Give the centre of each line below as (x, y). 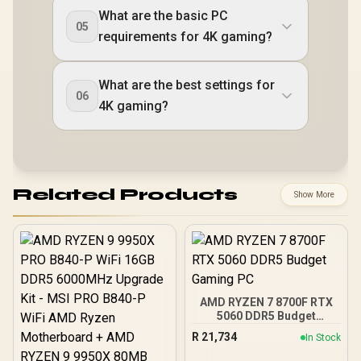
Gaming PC (266, 330)
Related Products (125, 194)
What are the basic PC (163, 16)
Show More (314, 195)
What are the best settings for (187, 85)
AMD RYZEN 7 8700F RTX (266, 302)
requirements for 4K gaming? (185, 37)
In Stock (323, 337)
